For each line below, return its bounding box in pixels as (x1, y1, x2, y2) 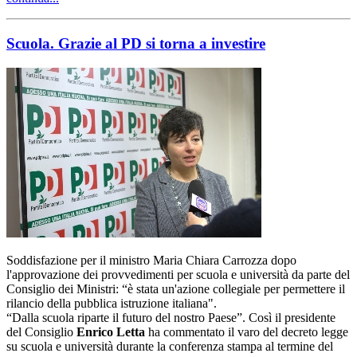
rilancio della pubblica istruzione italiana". (6, 296, 217, 310)
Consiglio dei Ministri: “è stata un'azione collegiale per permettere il (6, 281, 345, 296)
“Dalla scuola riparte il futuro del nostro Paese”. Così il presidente (6, 310, 335, 324)
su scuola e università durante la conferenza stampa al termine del (6, 339, 333, 353)
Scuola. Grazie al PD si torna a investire (6, 34, 265, 52)
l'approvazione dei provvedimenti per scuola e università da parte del (6, 267, 350, 281)
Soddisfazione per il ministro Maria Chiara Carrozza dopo (6, 253, 296, 267)
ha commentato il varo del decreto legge (145, 324, 348, 339)
